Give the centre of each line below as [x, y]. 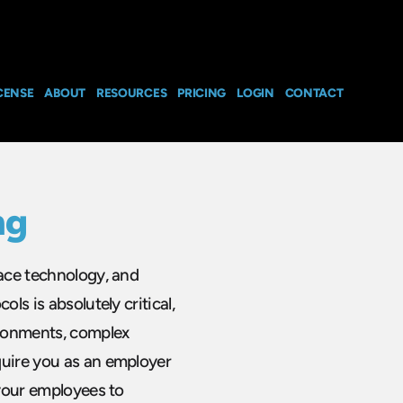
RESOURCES [131, 92]
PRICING [202, 92]
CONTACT [314, 92]
